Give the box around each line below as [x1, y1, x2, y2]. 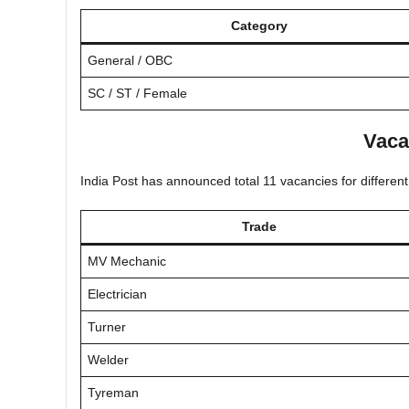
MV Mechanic [88, 253, 166, 268]
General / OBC [88, 52, 173, 68]
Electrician [88, 286, 147, 301]
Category [231, 17, 288, 33]
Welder [88, 351, 129, 367]
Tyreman [88, 384, 139, 400]
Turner [88, 319, 126, 334]
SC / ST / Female [88, 85, 187, 100]
